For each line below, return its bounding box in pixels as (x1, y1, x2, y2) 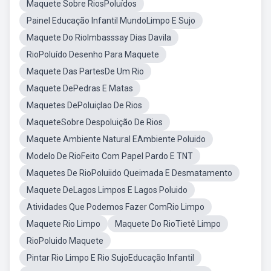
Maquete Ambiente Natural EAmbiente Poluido (27, 134, 206, 144)
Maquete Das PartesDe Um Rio (27, 67, 144, 76)
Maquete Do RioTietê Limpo (115, 219, 221, 229)
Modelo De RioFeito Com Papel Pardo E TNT (27, 151, 193, 161)
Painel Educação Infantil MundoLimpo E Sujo (27, 16, 195, 25)
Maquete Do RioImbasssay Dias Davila (27, 33, 171, 42)
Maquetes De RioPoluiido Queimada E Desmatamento (27, 168, 232, 178)
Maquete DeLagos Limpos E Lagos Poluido (27, 185, 188, 195)
